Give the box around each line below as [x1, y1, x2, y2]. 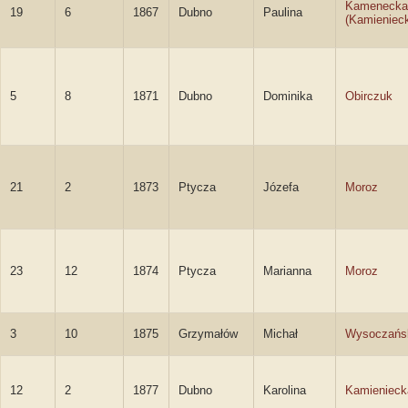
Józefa [263, 180, 299, 194]
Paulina [263, 5, 302, 19]
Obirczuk [345, 89, 393, 103]
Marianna [263, 264, 311, 278]
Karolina [263, 383, 306, 397]
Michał [263, 327, 298, 341]
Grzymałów [178, 327, 238, 341]
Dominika [263, 89, 312, 103]
